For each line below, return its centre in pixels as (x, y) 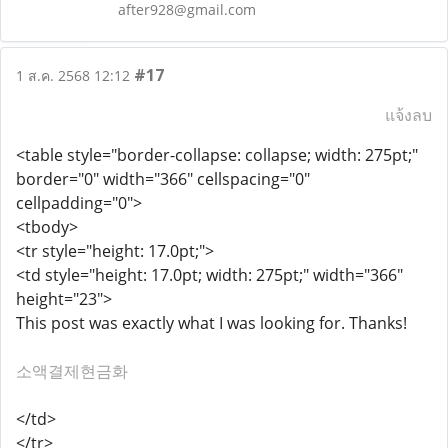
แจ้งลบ (408, 115)
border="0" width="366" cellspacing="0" (163, 179)
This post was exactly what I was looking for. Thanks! (211, 323)
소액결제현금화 (72, 371)
